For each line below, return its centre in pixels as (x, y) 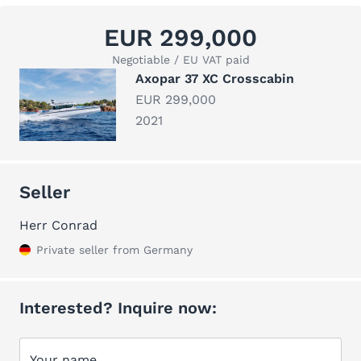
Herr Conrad (58, 225)
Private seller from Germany (114, 250)
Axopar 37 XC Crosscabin (215, 79)
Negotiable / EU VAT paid (180, 60)
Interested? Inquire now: (118, 308)
